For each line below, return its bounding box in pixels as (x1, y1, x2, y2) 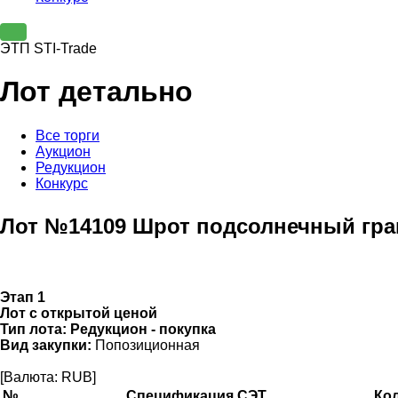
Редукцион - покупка (70, 321, 216, 337)
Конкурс (36, 175, 88, 191)
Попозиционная (92, 337, 200, 353)
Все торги (36, 127, 99, 143)
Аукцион (36, 143, 91, 159)
